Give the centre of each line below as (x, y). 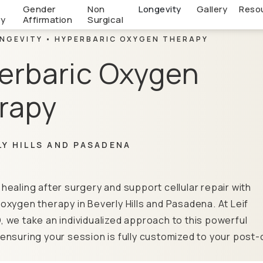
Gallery (212, 9)
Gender (39, 9)
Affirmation (47, 20)
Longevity (160, 9)
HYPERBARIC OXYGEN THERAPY (131, 39)
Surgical (105, 20)
